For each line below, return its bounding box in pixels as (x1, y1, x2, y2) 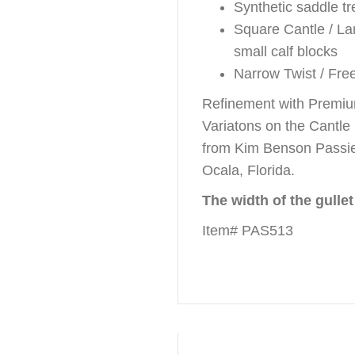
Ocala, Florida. (202, 162, 295, 178)
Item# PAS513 (202, 223, 293, 239)
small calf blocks (234, 44, 338, 59)
